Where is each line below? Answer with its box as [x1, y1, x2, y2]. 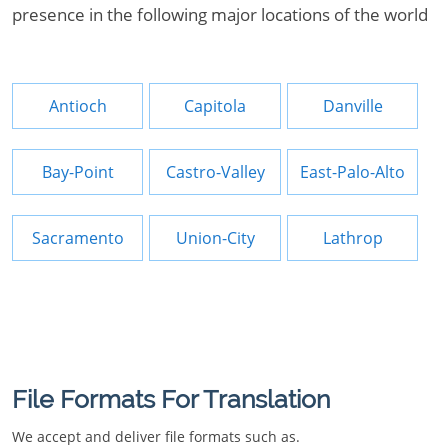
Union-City [175, 227, 255, 249]
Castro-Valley [165, 161, 265, 183]
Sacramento [31, 227, 124, 249]
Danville [322, 95, 383, 117]
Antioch [48, 95, 107, 117]
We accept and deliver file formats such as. [12, 427, 300, 446]
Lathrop [322, 227, 383, 249]
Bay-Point [41, 161, 114, 183]
